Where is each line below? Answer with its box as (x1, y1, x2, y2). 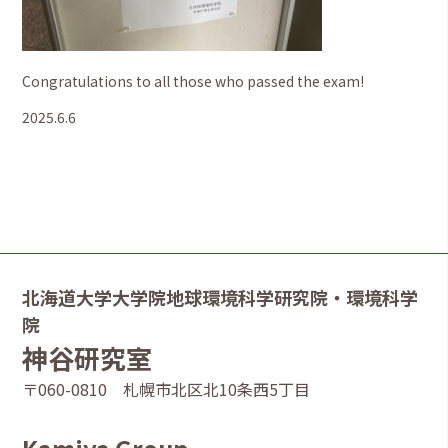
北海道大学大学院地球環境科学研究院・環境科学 (22, 284, 419, 311)
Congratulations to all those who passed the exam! (22, 71, 365, 92)
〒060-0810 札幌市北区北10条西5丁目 (22, 377, 311, 402)
